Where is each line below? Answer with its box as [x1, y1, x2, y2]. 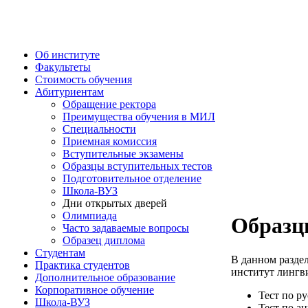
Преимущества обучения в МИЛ [63, 111, 215, 122]
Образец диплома [63, 234, 145, 246]
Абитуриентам [35, 86, 104, 98]
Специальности [63, 123, 136, 135]
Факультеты [35, 61, 91, 73]
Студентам [35, 247, 85, 258]
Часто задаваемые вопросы [63, 222, 189, 234]
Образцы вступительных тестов [63, 160, 212, 172]
